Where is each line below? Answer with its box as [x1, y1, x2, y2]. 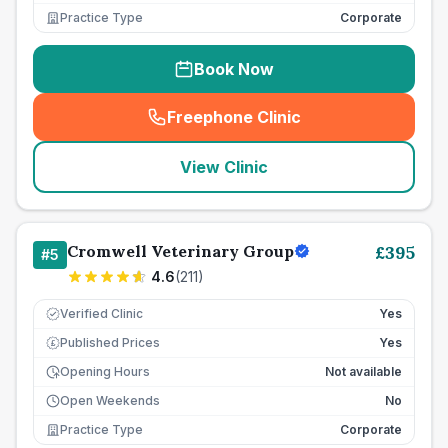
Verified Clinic [60, 306, 143, 321]
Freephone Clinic [167, 107, 301, 127]
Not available [325, 364, 402, 379]
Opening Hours [60, 364, 150, 379]
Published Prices [60, 335, 160, 350]
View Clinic [180, 157, 268, 177]
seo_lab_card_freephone [228, 117, 428, 138]
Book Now [194, 59, 274, 79]
